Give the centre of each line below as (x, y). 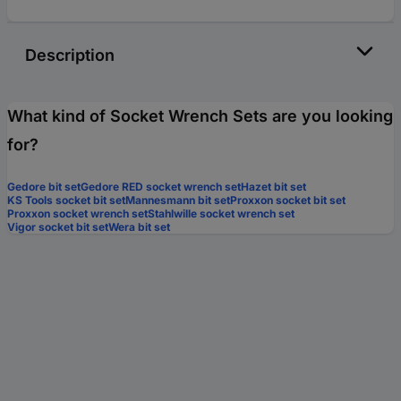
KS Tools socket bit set (66, 200)
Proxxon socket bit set (288, 200)
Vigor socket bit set (58, 227)
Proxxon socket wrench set (77, 214)
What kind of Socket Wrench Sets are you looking (200, 116)
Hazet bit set (273, 187)
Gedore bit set (44, 187)
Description (70, 55)
